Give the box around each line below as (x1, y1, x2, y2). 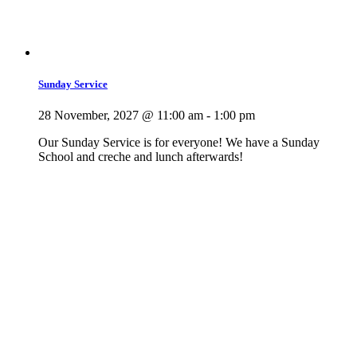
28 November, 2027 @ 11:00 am (38, 108, 203, 122)
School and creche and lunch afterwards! (38, 149, 243, 163)
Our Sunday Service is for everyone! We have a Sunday (38, 135, 320, 149)
